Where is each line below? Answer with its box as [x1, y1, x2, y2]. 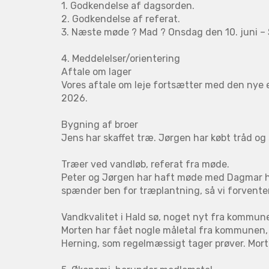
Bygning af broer [61, 118, 138, 130]
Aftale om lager [61, 65, 131, 77]
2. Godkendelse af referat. [61, 13, 180, 25]
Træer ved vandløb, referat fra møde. [61, 158, 229, 170]
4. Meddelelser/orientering [61, 52, 180, 64]
